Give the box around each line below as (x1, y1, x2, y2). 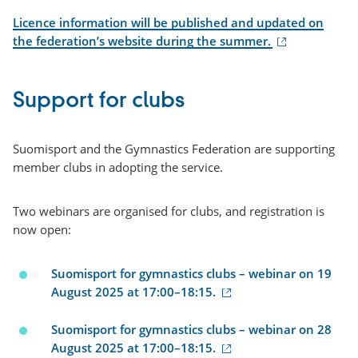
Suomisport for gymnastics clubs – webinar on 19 (51, 265, 332, 281)
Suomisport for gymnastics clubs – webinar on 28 (51, 320, 332, 337)
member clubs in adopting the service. (13, 158, 223, 175)
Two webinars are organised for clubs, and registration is (13, 202, 324, 219)
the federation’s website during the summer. (13, 32, 271, 49)
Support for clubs (13, 90, 185, 112)
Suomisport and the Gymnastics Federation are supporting (13, 140, 335, 157)
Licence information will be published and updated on (13, 14, 324, 30)
